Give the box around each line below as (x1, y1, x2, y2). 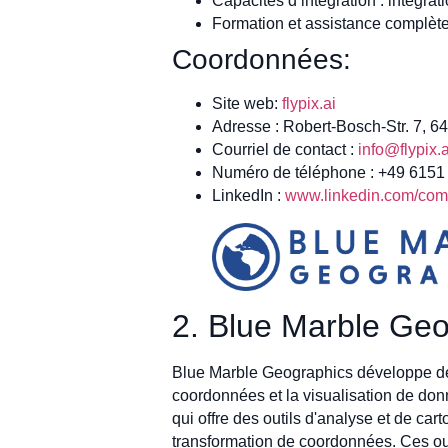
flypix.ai (282, 95, 336, 113)
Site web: (212, 95, 282, 113)
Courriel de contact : (212, 141, 358, 159)
